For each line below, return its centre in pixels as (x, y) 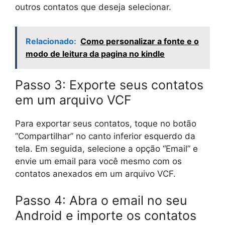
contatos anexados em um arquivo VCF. (95, 174)
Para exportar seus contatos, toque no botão (106, 123)
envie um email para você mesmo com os (98, 161)
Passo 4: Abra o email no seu (101, 200)
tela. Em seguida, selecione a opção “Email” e (106, 148)
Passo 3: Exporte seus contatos (109, 85)
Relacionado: (51, 41)
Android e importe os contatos (106, 215)
